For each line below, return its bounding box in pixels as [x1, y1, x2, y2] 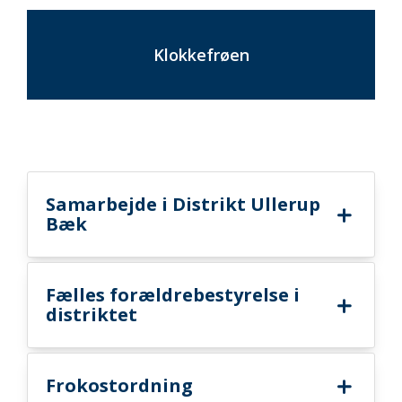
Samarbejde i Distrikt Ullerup [46, 192, 320, 216]
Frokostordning [46, 373, 193, 398]
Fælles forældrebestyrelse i [46, 283, 300, 307]
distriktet [46, 302, 137, 327]
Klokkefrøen [153, 44, 249, 66]
